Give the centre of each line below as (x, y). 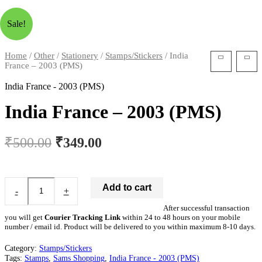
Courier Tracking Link (82, 217)
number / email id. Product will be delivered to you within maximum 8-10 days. (130, 226)
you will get (25, 217)
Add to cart (127, 187)
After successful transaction (207, 208)
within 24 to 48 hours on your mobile (180, 217)
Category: (22, 248)
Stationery (80, 55)
